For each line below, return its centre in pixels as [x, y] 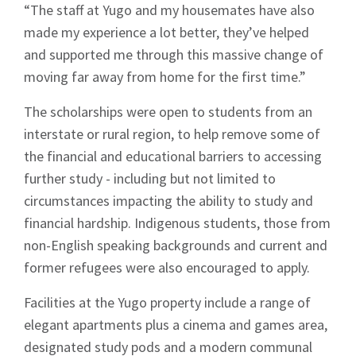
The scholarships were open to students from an [168, 112]
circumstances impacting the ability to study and [168, 201]
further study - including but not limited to [150, 178]
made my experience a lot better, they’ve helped [166, 32]
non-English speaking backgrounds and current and [176, 245]
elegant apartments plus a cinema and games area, [176, 325]
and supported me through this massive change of [174, 54]
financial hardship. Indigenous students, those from [177, 223]
